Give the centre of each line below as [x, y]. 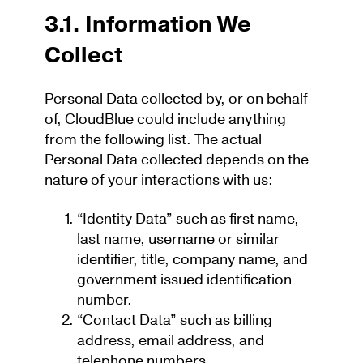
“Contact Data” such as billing [175, 321]
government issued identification [184, 280]
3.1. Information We [148, 25]
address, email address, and [171, 341]
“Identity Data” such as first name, [188, 220]
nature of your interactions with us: [162, 181]
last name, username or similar [178, 240]
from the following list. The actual [153, 140]
